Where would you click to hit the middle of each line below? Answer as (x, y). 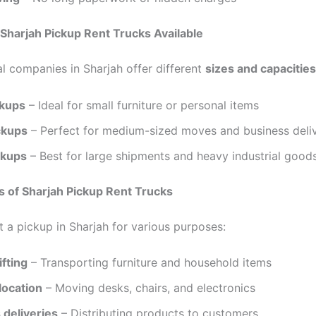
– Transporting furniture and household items (150, 263)
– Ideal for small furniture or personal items (142, 105)
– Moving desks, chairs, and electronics (149, 288)
